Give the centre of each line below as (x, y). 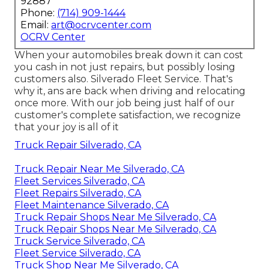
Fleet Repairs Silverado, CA (78, 193)
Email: (36, 25)
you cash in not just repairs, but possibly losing (125, 67)
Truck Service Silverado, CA (80, 241)
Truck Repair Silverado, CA (78, 145)
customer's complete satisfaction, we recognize (128, 115)
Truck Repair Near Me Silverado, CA (99, 169)
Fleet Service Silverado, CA (77, 253)
